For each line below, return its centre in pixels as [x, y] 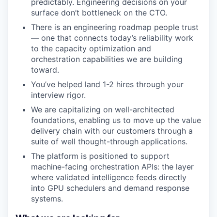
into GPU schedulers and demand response [110, 188]
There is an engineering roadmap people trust [115, 27]
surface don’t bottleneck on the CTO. [99, 12]
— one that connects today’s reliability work [112, 38]
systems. [47, 198]
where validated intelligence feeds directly [109, 177]
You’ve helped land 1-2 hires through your [107, 84]
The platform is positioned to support [100, 156]
